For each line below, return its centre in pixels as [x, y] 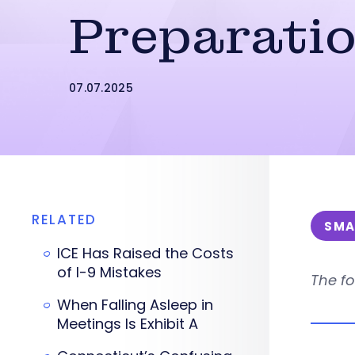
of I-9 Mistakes [109, 272]
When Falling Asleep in [135, 305]
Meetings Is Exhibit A [128, 324]
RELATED [64, 219]
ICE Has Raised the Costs [145, 253]
